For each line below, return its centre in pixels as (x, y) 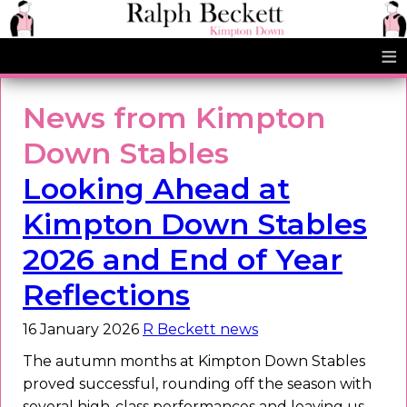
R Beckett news (200, 330)
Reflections (106, 295)
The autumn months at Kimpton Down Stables (194, 362)
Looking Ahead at (156, 189)
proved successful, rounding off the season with (197, 384)
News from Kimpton (174, 118)
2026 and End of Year (183, 260)
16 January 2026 (83, 330)
